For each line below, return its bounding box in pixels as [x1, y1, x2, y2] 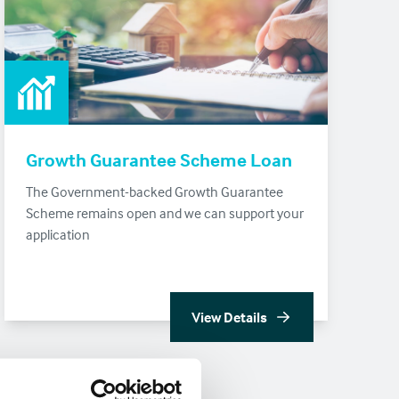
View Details [191, 307, 267, 326]
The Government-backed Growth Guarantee [26, 182, 284, 200]
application [26, 224, 91, 243]
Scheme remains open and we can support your [26, 203, 305, 222]
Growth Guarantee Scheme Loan [26, 147, 293, 171]
